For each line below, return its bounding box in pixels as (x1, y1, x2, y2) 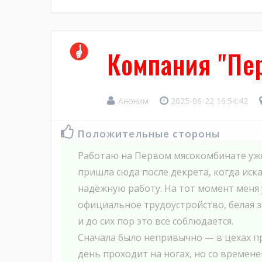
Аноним (116, 95, 151, 107)
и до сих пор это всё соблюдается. (78, 215, 233, 228)
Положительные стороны (77, 127, 220, 141)
